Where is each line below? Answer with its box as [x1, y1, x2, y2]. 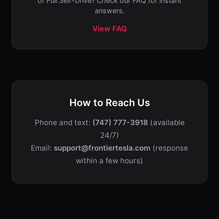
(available [148, 118, 185, 127]
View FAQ [92, 24, 127, 33]
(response [151, 143, 188, 153]
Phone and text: [34, 118, 92, 127]
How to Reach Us [69, 97, 150, 109]
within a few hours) [76, 156, 143, 165]
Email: [31, 143, 54, 153]
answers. [94, 6, 125, 15]
